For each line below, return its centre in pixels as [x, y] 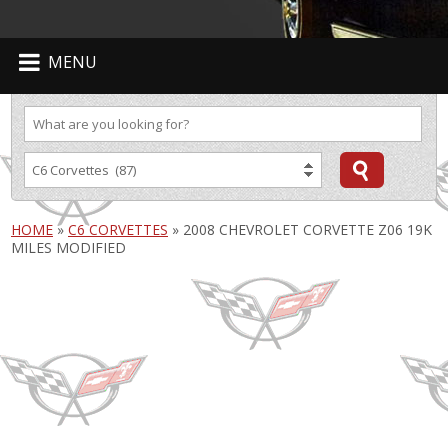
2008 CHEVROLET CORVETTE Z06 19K [307, 229]
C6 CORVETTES [118, 229]
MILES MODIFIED [68, 247]
